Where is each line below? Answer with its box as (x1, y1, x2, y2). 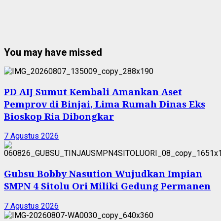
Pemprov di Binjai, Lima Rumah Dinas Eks (4, 97, 205, 110)
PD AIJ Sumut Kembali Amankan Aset (4, 85, 182, 98)
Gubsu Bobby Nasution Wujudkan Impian (4, 167, 202, 180)
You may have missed (4, 46, 102, 59)
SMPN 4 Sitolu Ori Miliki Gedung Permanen (4, 180, 211, 192)
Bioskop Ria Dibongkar (4, 110, 114, 122)
